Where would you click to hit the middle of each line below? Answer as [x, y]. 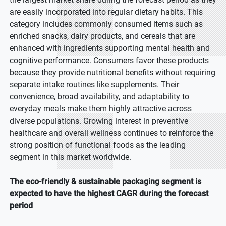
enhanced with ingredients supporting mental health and [110, 48]
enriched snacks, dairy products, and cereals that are [102, 36]
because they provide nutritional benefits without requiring [112, 72]
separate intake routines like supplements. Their [94, 84]
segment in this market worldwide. [70, 157]
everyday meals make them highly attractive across [101, 109]
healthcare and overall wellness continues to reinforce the [111, 133]
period [21, 206]
